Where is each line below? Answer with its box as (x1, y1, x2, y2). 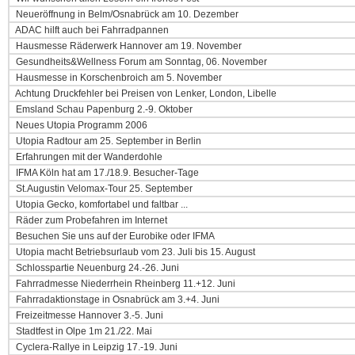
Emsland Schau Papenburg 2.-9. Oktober (13, 104, 193, 115)
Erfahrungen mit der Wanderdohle (13, 151, 162, 162)
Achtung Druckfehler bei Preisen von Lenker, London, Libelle (13, 88, 277, 99)
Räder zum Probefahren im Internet (13, 215, 167, 226)
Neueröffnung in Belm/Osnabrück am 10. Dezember (13, 9, 239, 20)
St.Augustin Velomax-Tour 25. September (13, 183, 193, 194)
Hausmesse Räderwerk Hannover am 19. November (13, 40, 242, 52)
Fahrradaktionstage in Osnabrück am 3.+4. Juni (13, 294, 219, 305)
